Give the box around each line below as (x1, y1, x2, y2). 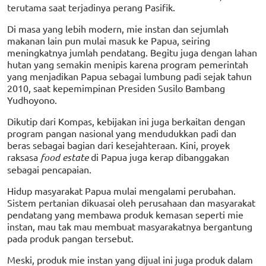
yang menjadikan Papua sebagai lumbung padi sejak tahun (7, 69, 252, 82)
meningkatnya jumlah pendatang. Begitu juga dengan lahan (7, 46, 257, 58)
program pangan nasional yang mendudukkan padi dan (7, 126, 236, 139)
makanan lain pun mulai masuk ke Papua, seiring (7, 34, 210, 46)
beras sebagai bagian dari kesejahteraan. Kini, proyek (7, 138, 230, 151)
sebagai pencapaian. (7, 163, 91, 175)
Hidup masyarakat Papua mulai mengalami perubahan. (7, 184, 236, 197)
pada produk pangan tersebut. (7, 232, 134, 244)
